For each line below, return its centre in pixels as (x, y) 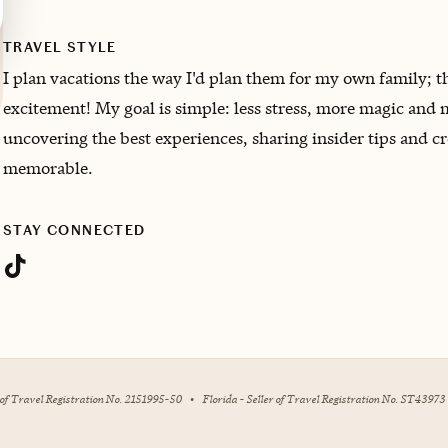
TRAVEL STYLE (60, 47)
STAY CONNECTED (74, 230)
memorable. (48, 168)
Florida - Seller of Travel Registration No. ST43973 (323, 398)
